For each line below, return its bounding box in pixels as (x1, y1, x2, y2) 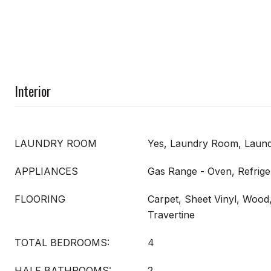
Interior (15, 80, 51, 100)
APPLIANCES (15, 165, 78, 177)
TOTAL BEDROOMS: (15, 236, 109, 249)
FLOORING (15, 192, 65, 205)
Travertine (148, 208, 195, 221)
